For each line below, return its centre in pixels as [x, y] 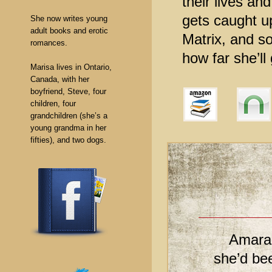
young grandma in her [68, 128]
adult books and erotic [69, 31]
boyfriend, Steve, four [68, 91]
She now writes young [69, 19]
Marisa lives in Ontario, [71, 67]
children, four [53, 104]
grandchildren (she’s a [69, 116]
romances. [49, 43]
